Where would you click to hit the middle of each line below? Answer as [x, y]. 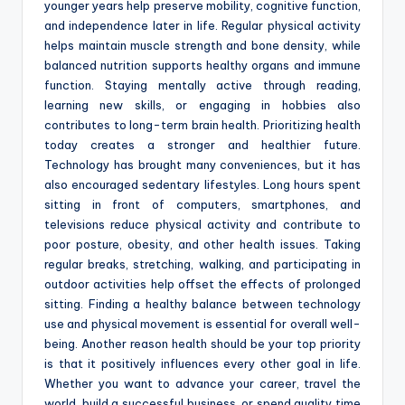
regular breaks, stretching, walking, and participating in [202, 264]
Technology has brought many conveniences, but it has [202, 165]
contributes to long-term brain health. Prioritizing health [202, 125]
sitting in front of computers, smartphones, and [202, 205]
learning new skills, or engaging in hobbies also [202, 105]
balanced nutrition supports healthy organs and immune [202, 66]
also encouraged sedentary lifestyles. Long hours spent [202, 185]
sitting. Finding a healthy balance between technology [202, 304]
